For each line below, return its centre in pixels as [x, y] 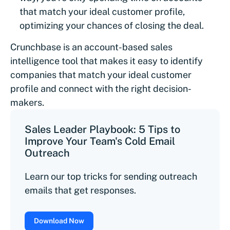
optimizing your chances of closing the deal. [112, 25]
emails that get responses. [80, 190]
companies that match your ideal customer [101, 74]
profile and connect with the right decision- [101, 88]
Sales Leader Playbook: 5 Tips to [102, 129]
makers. [27, 102]
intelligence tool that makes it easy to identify [107, 61]
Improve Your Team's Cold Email [100, 141]
